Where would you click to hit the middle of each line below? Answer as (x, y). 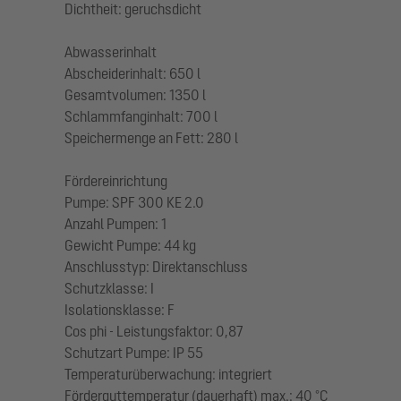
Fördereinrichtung (116, 181)
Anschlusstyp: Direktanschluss (156, 267)
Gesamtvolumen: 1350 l (135, 95)
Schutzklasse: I (109, 288)
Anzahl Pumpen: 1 (115, 224)
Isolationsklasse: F (119, 310)
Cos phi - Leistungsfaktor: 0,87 (154, 331)
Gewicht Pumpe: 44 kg (130, 245)
